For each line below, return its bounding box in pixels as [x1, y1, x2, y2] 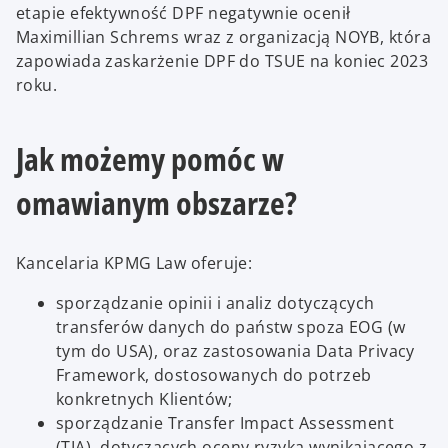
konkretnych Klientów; [56, 388, 233, 411]
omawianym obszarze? [16, 180, 297, 224]
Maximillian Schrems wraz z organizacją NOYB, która [16, 25, 432, 48]
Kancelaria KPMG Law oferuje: [16, 252, 253, 275]
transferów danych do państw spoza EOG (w [56, 316, 406, 339]
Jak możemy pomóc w [16, 136, 284, 180]
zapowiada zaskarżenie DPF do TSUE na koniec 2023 [16, 49, 429, 72]
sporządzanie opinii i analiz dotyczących [56, 292, 375, 315]
